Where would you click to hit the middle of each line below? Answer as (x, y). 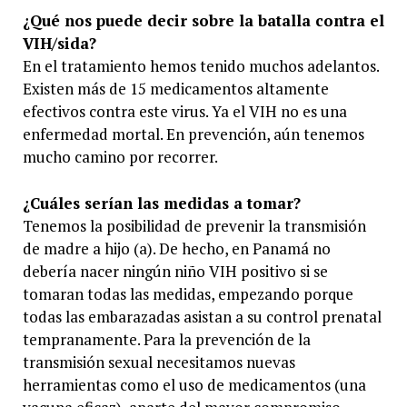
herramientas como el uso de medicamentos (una (194, 384)
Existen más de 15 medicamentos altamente (175, 89)
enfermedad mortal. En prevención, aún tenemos (193, 134)
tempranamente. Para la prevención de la (166, 339)
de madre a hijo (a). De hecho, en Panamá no (176, 248)
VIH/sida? (59, 44)
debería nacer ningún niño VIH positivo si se (175, 271)
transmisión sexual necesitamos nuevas (159, 362)
